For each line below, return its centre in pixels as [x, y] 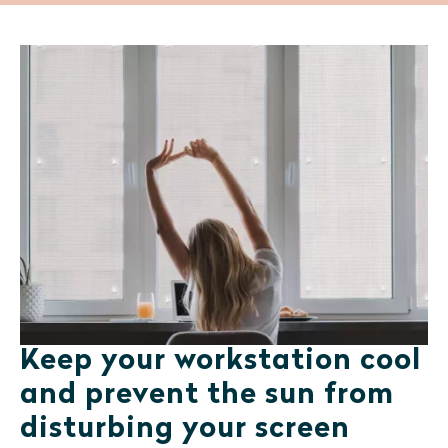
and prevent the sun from [207, 395]
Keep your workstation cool [220, 361]
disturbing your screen [185, 429]
